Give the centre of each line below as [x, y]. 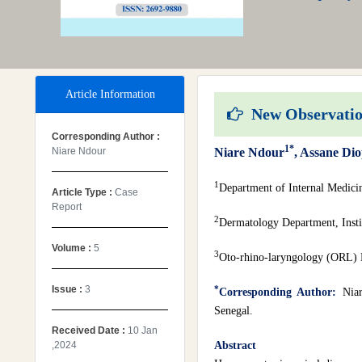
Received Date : [90, 330]
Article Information [110, 94]
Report [67, 207]
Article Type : [83, 192]
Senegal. [234, 311]
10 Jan [143, 330]
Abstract [235, 345]
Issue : [68, 289]
